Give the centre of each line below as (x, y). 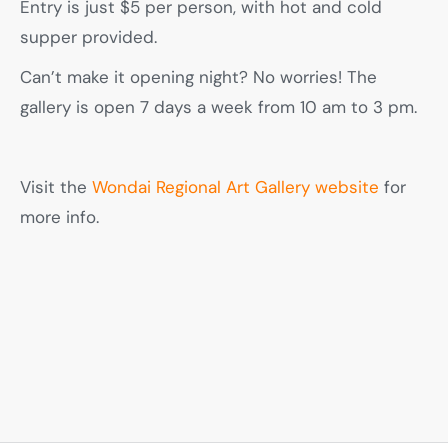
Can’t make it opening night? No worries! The (198, 77)
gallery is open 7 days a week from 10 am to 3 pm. (218, 107)
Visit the (56, 187)
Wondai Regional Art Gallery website (235, 187)
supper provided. (88, 37)
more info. (59, 217)
